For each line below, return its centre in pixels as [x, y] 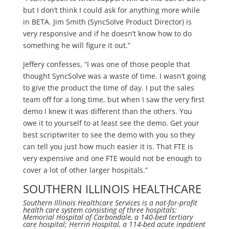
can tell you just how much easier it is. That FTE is [108, 147]
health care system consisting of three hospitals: [100, 210]
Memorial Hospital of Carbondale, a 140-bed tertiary [108, 217]
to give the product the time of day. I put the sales [108, 88]
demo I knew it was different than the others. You [107, 111]
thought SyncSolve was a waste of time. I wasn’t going [114, 76]
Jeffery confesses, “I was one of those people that [106, 64]
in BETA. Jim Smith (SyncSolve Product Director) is [107, 22]
